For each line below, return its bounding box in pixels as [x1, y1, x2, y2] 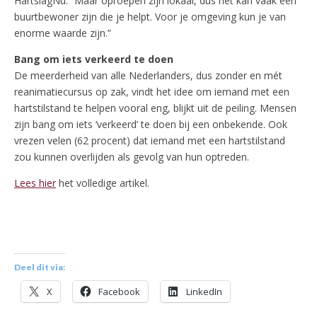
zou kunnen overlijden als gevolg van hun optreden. [14, 150, 249, 164]
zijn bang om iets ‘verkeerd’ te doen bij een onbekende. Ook [14, 117, 287, 132]
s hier [31, 176, 56, 190]
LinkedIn [186, 285, 222, 299]
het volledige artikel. [56, 176, 149, 190]
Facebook [98, 285, 140, 299]
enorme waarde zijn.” [14, 26, 111, 40]
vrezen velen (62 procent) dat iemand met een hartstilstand [14, 134, 285, 148]
